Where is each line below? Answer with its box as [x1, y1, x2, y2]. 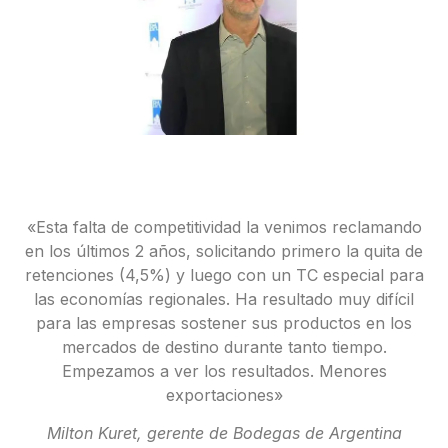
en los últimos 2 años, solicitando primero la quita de [25, 240, 423, 261]
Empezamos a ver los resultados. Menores [61, 360, 387, 381]
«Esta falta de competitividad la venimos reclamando [26, 216, 422, 237]
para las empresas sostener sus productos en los [36, 312, 412, 333]
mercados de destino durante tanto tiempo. [61, 336, 387, 357]
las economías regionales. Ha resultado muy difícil [34, 288, 414, 309]
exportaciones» [165, 384, 283, 405]
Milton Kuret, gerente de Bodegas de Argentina [46, 423, 402, 444]
